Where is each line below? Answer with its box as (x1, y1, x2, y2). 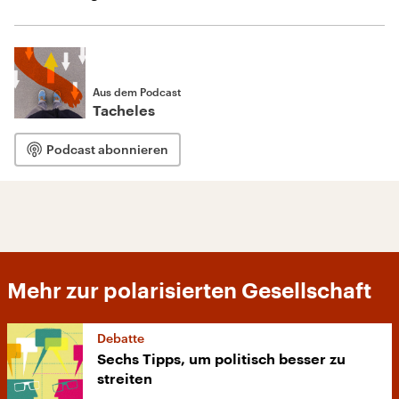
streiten (97, 372, 152, 387)
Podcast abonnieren (46, 142, 168, 157)
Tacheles (93, 104, 155, 118)
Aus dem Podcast (93, 85, 181, 98)
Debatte (97, 330, 144, 346)
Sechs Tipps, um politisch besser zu (97, 353, 346, 367)
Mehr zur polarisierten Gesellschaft (7, 281, 371, 302)
